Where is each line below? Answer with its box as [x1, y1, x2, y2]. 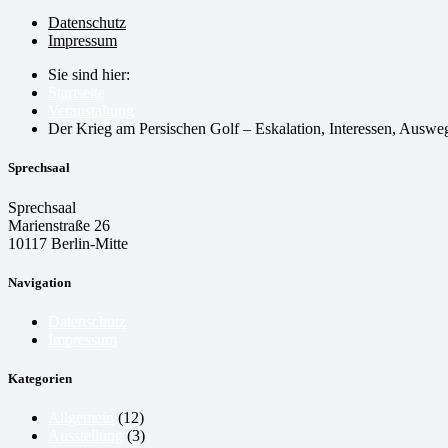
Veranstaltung [48, 102, 134, 120]
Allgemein [48, 409, 114, 427]
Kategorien [8, 371, 72, 387]
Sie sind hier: [48, 66, 130, 84]
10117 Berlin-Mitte [8, 234, 128, 252]
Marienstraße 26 [8, 216, 110, 234]
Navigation [8, 274, 71, 290]
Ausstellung [48, 427, 123, 445]
